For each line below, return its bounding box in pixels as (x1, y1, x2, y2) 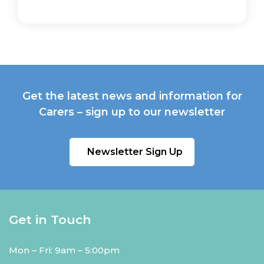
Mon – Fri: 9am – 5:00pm (9, 245, 120, 256)
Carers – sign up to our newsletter (39, 105, 225, 119)
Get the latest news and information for (22, 90, 242, 103)
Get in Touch (9, 212, 91, 227)
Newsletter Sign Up (87, 146, 183, 158)
